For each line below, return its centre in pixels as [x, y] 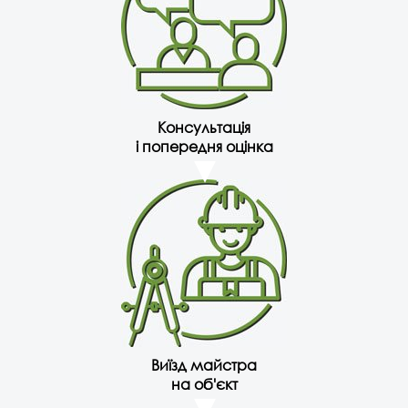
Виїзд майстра [204, 365]
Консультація [204, 127]
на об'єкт [204, 384]
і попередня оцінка [204, 147]
